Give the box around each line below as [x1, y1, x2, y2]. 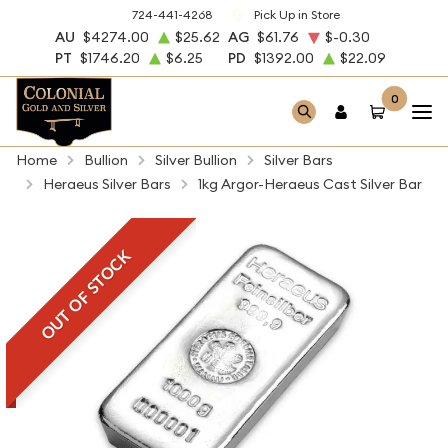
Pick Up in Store [253, 7, 340, 23]
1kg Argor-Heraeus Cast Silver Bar [198, 175, 422, 193]
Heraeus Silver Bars [43, 175, 171, 193]
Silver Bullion [155, 151, 237, 169]
